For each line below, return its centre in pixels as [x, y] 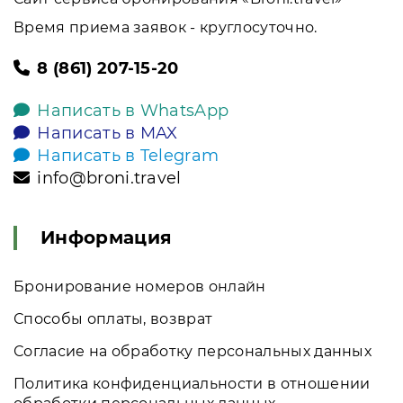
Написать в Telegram [128, 155]
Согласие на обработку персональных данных [193, 351]
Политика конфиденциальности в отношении [192, 383]
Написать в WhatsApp [133, 110]
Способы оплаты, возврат [113, 318]
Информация [107, 237]
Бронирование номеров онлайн [140, 286]
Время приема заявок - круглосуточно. [166, 27]
